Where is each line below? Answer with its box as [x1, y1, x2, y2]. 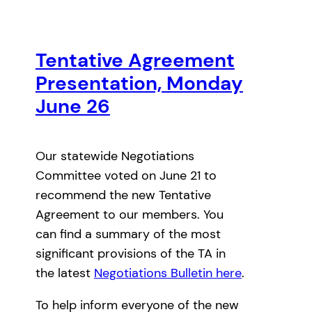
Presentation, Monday [35, 70, 243, 96]
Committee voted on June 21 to [35, 167, 217, 185]
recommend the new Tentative [35, 187, 211, 204]
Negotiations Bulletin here [93, 265, 242, 282]
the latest [35, 265, 94, 282]
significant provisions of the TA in [35, 245, 226, 263]
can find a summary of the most [35, 226, 221, 243]
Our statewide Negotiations [35, 148, 194, 165]
